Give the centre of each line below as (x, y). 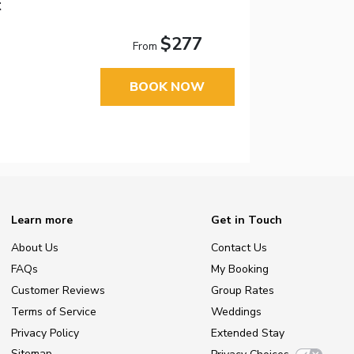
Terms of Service (54, 311)
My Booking (240, 269)
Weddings (236, 311)
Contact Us (239, 248)
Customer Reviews (58, 291)
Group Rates (243, 291)
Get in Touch (247, 220)
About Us (35, 248)
